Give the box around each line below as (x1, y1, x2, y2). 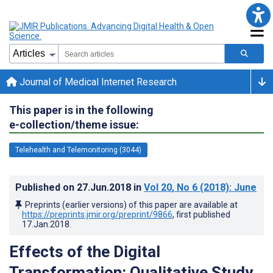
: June (229, 181, 257, 193)
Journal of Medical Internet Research (17, 76, 177, 88)
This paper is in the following (9, 103, 154, 116)
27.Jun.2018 (77, 181, 133, 193)
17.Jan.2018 (22, 219, 69, 229)
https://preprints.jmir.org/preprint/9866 (22, 209, 172, 219)
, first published (172, 209, 230, 219)
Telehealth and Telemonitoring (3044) (15, 145, 141, 154)
